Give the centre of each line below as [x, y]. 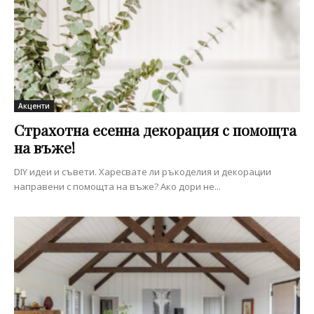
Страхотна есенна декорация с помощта [155, 129]
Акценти [34, 105]
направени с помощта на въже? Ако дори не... [117, 186]
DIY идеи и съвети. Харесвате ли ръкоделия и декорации [143, 171]
